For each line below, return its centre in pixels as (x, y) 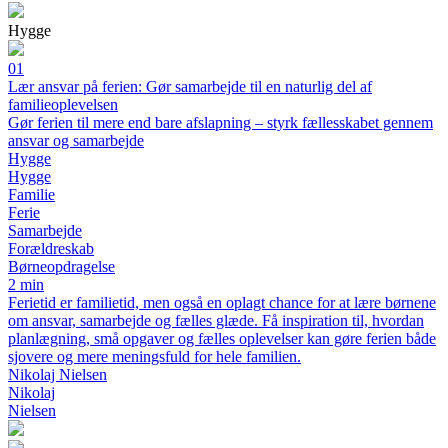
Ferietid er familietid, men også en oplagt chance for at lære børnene (222, 302)
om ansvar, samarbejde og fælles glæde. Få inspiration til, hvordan (216, 320)
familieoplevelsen (63, 104)
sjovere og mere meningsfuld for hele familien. (154, 356)
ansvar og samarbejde (76, 140)
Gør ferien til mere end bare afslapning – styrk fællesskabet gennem (220, 122)
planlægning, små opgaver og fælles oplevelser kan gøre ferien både (222, 338)
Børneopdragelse (61, 266)
